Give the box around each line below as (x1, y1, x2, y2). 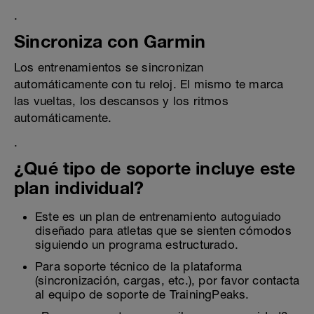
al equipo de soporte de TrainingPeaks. (35, 287, 250, 301)
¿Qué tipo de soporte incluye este (14, 157, 296, 178)
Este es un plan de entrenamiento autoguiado (35, 209, 282, 224)
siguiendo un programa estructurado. (35, 237, 238, 252)
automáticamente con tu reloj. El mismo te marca (14, 76, 284, 91)
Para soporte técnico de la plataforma (35, 259, 243, 273)
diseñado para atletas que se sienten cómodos (35, 223, 292, 238)
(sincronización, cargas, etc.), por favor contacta (35, 273, 300, 287)
